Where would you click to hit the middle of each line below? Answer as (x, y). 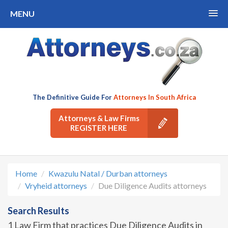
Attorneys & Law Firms (99, 118)
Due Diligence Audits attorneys (152, 186)
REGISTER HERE (99, 128)
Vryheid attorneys (56, 186)
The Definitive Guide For (73, 97)
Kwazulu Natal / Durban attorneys (108, 173)
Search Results (38, 211)
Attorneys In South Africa (154, 97)
